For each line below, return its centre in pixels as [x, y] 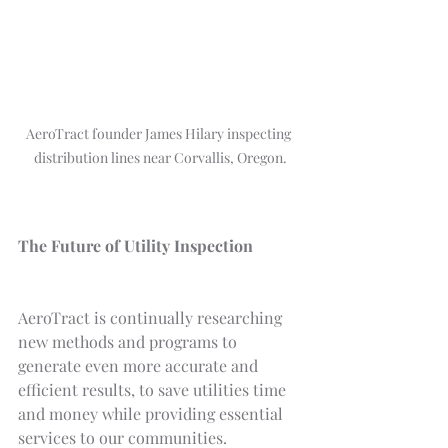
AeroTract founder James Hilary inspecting [160, 133]
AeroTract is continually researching [152, 317]
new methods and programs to [129, 341]
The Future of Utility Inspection [135, 245]
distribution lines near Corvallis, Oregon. [160, 157]
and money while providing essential [152, 413]
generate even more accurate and [140, 365]
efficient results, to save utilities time [154, 389]
